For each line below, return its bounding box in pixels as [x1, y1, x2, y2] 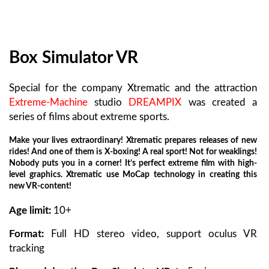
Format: [9, 229, 44, 240]
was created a [181, 97, 258, 107]
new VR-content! [9, 182, 71, 191]
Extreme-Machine [9, 97, 88, 107]
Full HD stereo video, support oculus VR [44, 229, 257, 240]
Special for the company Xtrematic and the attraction [9, 82, 257, 93]
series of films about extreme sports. [9, 111, 169, 122]
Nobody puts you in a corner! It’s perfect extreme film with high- [9, 159, 257, 168]
